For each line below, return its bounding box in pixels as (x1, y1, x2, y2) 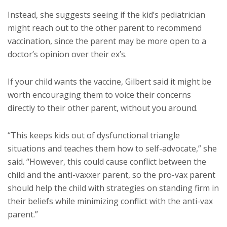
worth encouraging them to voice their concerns (8, 89, 191, 100)
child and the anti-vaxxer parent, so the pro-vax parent (8, 169, 215, 180)
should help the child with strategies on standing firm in (8, 182, 219, 194)
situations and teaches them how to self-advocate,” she (8, 142, 217, 154)
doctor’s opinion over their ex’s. (8, 48, 127, 60)
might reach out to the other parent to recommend (8, 22, 202, 33)
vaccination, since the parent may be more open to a (8, 35, 206, 47)
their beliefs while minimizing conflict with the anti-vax (8, 195, 213, 207)
